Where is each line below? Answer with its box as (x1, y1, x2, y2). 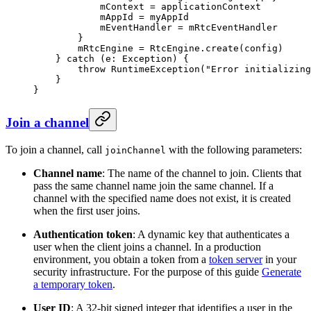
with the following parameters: (166, 144, 302, 156)
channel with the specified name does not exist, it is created (33, 192, 291, 205)
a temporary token (33, 278, 112, 291)
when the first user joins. (33, 205, 140, 217)
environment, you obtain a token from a (33, 253, 209, 266)
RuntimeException (106, 63, 200, 74)
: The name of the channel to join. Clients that (102, 167, 301, 180)
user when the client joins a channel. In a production (33, 241, 261, 253)
